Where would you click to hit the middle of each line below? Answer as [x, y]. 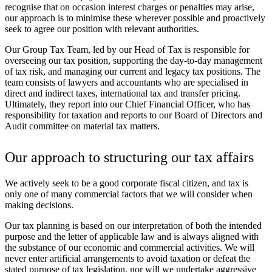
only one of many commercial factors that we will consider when [129, 194]
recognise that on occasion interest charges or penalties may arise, [130, 7]
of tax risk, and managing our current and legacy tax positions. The [133, 72]
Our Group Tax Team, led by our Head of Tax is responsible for [127, 50]
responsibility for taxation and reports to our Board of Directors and [134, 115]
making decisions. [39, 205]
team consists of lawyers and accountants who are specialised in [127, 83]
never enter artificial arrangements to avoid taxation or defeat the [127, 259]
